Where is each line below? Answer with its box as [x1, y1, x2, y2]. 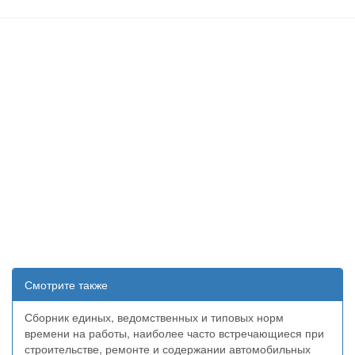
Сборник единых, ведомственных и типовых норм [25, 308, 284, 325]
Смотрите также [25, 276, 108, 292]
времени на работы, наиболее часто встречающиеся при [25, 324, 324, 341]
